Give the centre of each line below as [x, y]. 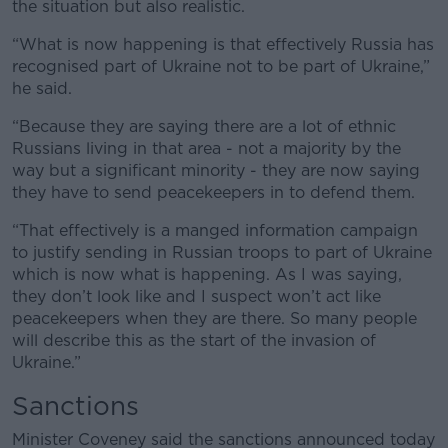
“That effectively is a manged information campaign [215, 230]
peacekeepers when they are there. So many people [214, 318]
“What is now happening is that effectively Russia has [223, 44]
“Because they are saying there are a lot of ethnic [204, 126]
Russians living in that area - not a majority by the [206, 148]
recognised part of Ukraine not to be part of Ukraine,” [221, 66]
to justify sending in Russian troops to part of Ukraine [222, 252]
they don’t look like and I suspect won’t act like [196, 296]
